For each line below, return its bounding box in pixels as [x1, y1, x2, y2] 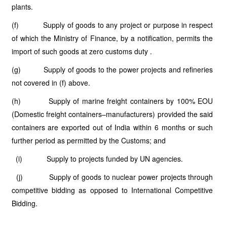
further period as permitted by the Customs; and [11, 135, 166, 145]
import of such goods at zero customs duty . [11, 46, 152, 56]
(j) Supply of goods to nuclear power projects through [11, 172, 213, 182]
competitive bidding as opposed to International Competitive [11, 185, 213, 195]
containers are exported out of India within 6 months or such [11, 122, 213, 132]
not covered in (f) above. [11, 78, 90, 88]
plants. [11, 2, 33, 12]
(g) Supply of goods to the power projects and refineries [11, 64, 213, 74]
